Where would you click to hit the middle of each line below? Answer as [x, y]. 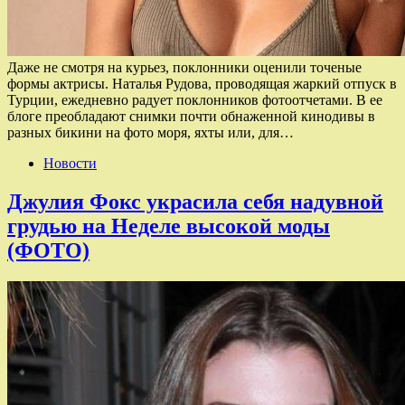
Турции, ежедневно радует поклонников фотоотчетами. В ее [195, 99]
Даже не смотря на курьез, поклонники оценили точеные [184, 67]
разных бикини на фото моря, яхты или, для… [151, 132]
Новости [70, 163]
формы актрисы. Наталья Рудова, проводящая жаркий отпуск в [202, 83]
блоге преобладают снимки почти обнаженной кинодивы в [191, 116]
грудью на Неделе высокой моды [169, 226]
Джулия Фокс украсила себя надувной [195, 201]
